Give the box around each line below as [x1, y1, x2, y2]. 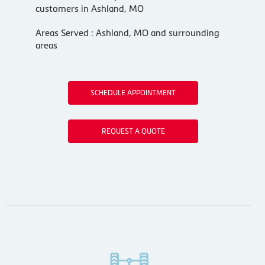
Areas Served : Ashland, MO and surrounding [35, 27, 219, 38]
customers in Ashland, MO [35, 3, 144, 14]
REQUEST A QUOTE [101, 127, 165, 135]
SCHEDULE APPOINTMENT [91, 88, 176, 97]
